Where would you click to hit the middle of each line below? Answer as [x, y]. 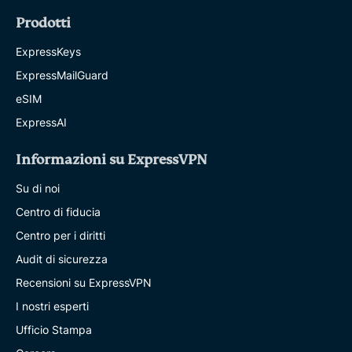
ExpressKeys [48, 51]
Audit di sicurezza [62, 258]
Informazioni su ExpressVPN [112, 159]
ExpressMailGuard [62, 75]
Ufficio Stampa [54, 329]
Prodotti [43, 23]
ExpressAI [41, 122]
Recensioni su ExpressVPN [84, 282]
